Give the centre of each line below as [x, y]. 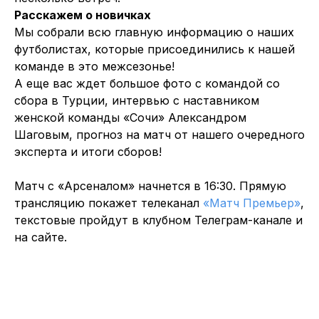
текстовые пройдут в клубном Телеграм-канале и [158, 220]
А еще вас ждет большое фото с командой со [147, 84]
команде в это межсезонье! [94, 67]
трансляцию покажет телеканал [109, 203]
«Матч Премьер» [252, 203]
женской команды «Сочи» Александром [130, 118]
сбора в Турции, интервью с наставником [137, 101]
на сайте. [41, 237]
